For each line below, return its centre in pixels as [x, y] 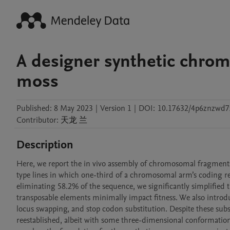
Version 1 [116, 108]
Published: [34, 108]
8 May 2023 [73, 108]
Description [45, 145]
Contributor [36, 120]
